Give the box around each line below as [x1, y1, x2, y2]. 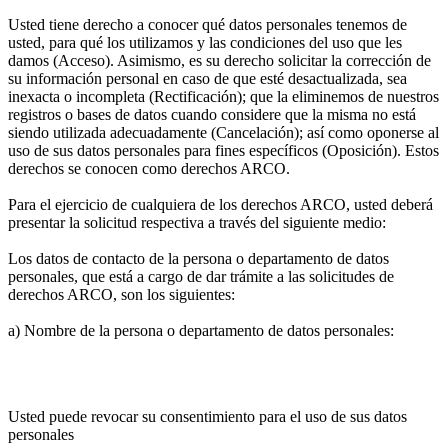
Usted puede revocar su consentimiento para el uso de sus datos [8, 408, 407, 425]
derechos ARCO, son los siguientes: [8, 286, 235, 303]
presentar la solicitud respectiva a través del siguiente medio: [8, 214, 386, 231]
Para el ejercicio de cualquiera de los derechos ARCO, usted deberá [8, 196, 433, 213]
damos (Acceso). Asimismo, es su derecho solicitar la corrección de [8, 52, 431, 69]
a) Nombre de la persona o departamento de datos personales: [8, 322, 394, 339]
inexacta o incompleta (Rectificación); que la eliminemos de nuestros [8, 88, 439, 105]
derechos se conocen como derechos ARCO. [8, 160, 290, 177]
